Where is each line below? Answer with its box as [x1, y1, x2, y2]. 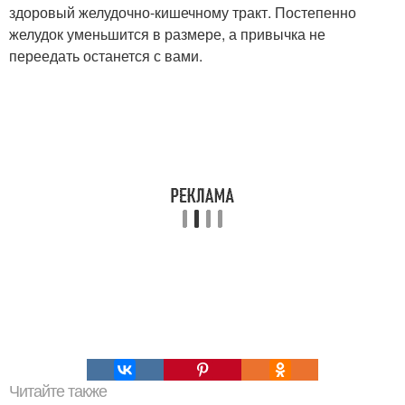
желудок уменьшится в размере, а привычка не [9, 24, 325, 45]
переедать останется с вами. [9, 45, 202, 67]
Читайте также [9, 382, 107, 401]
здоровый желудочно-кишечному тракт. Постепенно [9, 2, 356, 24]
